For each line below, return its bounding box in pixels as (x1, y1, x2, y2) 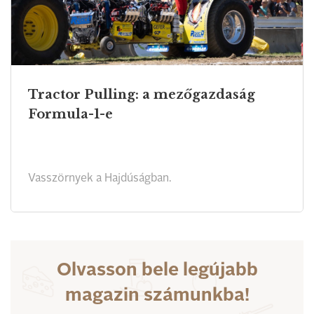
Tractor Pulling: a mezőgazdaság (28, 87, 255, 102)
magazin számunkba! (64, 287, 250, 305)
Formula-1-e (28, 107, 113, 122)
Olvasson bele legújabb (56, 261, 258, 280)
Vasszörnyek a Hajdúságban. (28, 173, 171, 184)
